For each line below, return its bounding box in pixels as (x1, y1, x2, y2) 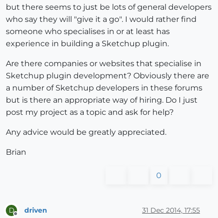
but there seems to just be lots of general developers (6, 2, 212, 12)
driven (24, 205, 47, 215)
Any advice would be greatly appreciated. (6, 127, 166, 137)
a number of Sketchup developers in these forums (6, 83, 202, 93)
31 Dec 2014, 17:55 (142, 205, 200, 215)
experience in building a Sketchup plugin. (6, 39, 169, 49)
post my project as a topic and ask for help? (6, 108, 174, 117)
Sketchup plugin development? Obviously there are (6, 71, 209, 81)
